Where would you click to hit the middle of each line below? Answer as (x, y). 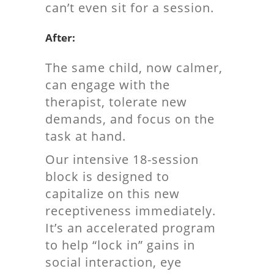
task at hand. (86, 136)
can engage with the (108, 85)
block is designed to (107, 176)
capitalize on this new (113, 194)
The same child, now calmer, (134, 68)
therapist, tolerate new (116, 102)
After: (60, 38)
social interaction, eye (113, 262)
